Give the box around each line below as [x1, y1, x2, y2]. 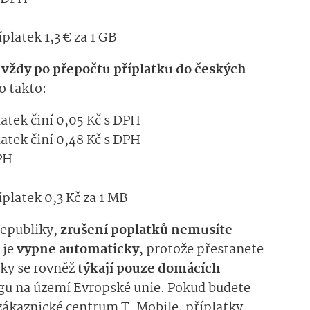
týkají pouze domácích [77, 259, 220, 280]
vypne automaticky [17, 239, 139, 261]
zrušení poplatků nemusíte [60, 220, 232, 241]
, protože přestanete [139, 239, 264, 261]
